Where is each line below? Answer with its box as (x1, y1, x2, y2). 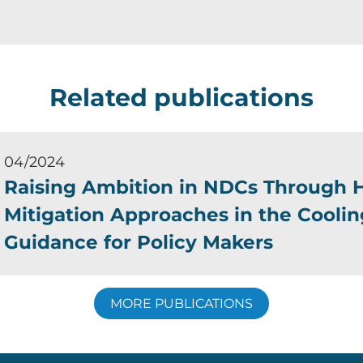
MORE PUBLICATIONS (110, 296, 253, 312)
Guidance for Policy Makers (3, 231, 273, 254)
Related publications (49, 83, 314, 113)
